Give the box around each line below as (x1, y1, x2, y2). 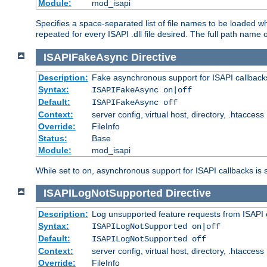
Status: (38, 133, 67, 144)
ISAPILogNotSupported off (91, 234, 206, 244)
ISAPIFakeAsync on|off (91, 85, 192, 95)
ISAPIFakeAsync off (91, 98, 178, 108)
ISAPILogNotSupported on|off (91, 221, 221, 231)
